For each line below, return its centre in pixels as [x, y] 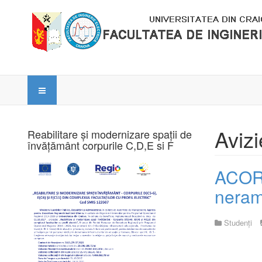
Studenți [238, 223]
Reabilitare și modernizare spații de [110, 134]
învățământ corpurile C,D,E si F [101, 145]
